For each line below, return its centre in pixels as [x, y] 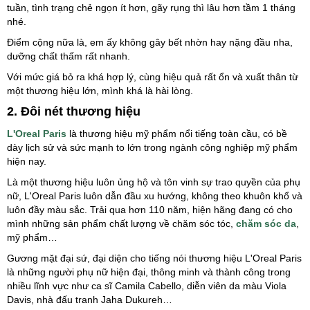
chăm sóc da [266, 224]
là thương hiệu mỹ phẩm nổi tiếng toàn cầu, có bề [177, 134]
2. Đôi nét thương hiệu [74, 112]
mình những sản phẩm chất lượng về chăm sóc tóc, [121, 224]
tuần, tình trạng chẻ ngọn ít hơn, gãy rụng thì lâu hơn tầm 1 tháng [151, 8]
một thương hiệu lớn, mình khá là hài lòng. [101, 91]
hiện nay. [28, 162]
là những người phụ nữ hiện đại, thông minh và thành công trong [149, 272]
